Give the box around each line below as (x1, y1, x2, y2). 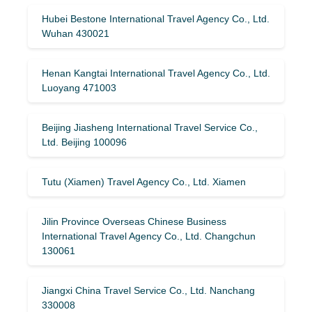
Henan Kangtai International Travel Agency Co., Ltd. (42, 67, 270, 79)
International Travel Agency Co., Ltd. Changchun (42, 230, 256, 242)
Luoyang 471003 (42, 81, 116, 93)
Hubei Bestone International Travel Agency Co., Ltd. (42, 13, 270, 24)
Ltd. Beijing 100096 (42, 136, 127, 148)
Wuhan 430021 (42, 27, 109, 39)
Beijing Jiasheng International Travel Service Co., (42, 121, 258, 133)
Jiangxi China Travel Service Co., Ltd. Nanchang (42, 284, 255, 296)
